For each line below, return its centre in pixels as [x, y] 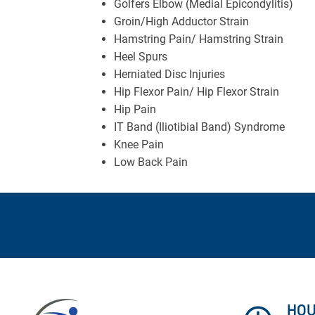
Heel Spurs [141, 56]
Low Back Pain [151, 162]
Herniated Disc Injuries [169, 74]
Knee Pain [139, 144]
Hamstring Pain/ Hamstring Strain [199, 39]
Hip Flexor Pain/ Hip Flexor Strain [197, 91]
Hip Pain [135, 109]
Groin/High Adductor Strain [181, 21]
